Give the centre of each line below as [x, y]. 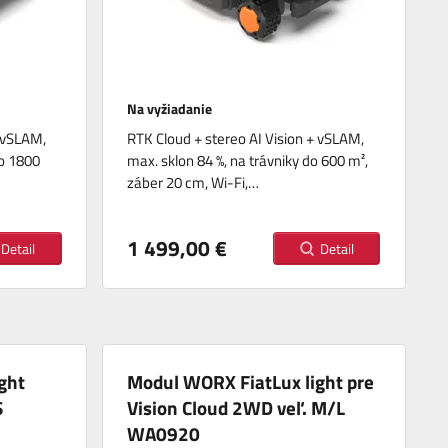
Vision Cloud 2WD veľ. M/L [236, 408]
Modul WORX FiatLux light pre [251, 382]
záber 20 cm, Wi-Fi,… [193, 183]
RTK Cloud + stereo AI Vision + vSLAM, [246, 139]
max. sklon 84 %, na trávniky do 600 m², [248, 161]
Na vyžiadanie [171, 109]
